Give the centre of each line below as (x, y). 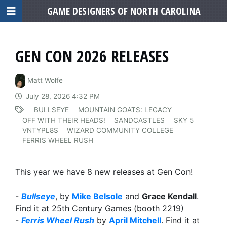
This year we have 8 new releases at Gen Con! (104, 172)
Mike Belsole (97, 196)
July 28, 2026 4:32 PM (63, 96)
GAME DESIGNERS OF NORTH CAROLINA (124, 11)
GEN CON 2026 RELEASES (92, 56)
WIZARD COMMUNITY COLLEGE (120, 130)
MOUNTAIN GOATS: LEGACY (125, 110)
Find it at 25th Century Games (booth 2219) (100, 208)
